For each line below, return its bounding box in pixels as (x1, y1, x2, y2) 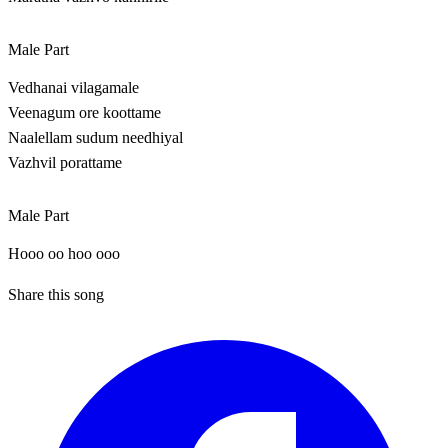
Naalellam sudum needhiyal (8, 129, 183, 147)
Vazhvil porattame (8, 154, 122, 172)
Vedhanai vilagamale (8, 79, 139, 97)
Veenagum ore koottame (8, 104, 161, 122)
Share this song (8, 286, 104, 304)
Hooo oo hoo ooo (8, 245, 120, 263)
